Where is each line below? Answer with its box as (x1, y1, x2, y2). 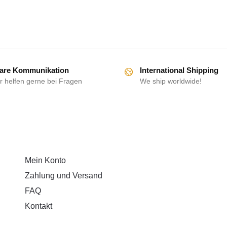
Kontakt (25, 201, 52, 210)
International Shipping (140, 66, 218, 75)
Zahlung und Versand (25, 171, 102, 180)
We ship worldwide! (140, 77, 202, 86)
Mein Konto (25, 156, 66, 165)
